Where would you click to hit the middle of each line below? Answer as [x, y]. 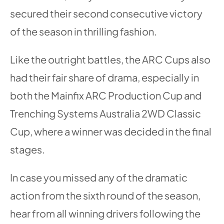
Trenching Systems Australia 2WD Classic [105, 113]
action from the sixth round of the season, [105, 195]
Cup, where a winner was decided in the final [111, 131]
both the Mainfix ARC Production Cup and [106, 95]
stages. [27, 149]
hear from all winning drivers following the [105, 213]
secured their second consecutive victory [106, 13]
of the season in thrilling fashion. [83, 31]
